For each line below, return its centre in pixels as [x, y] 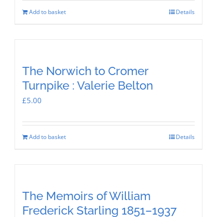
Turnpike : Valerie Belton [88, 85]
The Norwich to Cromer [85, 71]
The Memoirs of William [86, 196]
